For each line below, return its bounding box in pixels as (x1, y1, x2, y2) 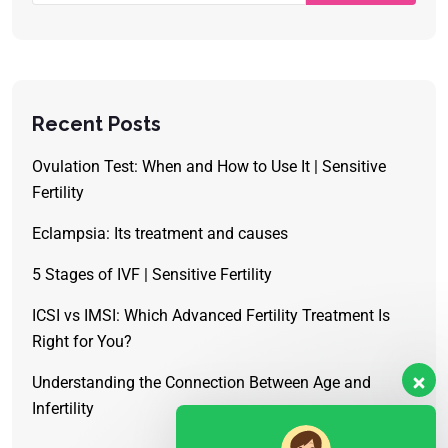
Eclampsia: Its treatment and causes (32, 223, 288, 243)
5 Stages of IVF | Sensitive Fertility (32, 264, 272, 284)
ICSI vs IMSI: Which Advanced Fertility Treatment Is (32, 305, 390, 325)
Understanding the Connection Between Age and (32, 372, 371, 392)
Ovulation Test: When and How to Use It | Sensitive (32, 156, 386, 176)
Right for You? (32, 331, 132, 351)
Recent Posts (32, 111, 161, 136)
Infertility (32, 398, 94, 418)
